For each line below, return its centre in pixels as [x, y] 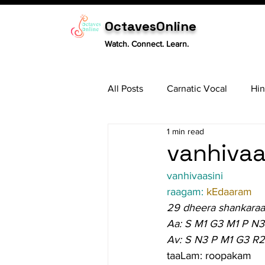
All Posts [125, 88]
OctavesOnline [151, 26]
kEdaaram [229, 192]
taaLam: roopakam [209, 256]
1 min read [185, 131]
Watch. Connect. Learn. [147, 44]
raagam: [187, 192]
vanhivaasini [195, 176]
